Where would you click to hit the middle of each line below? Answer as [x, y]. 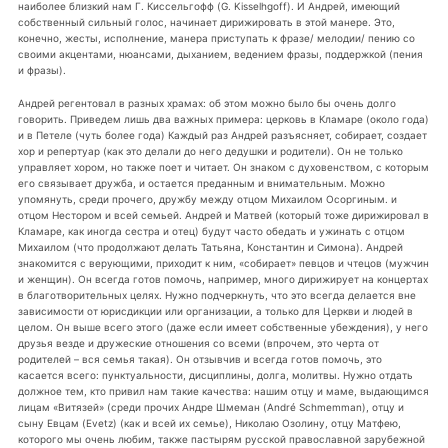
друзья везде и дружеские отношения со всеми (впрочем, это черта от [198, 343]
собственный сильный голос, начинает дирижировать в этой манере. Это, [206, 21]
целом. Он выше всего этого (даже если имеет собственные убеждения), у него [222, 327]
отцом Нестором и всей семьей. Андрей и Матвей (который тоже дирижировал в [223, 215]
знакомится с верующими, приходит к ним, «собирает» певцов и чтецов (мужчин [223, 263]
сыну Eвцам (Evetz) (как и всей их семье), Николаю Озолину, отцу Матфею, [209, 423]
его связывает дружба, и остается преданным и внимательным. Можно [201, 183]
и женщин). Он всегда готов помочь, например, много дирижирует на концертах [222, 279]
